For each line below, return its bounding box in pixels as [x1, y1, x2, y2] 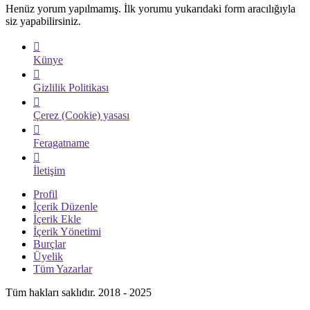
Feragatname [33, 136, 89, 149]
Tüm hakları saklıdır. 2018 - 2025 [6, 286, 152, 298]
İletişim [33, 164, 65, 176]
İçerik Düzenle [33, 200, 98, 212]
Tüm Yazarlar [33, 262, 92, 275]
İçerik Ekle [33, 212, 81, 225]
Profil [33, 188, 57, 200]
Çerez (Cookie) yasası [33, 109, 129, 121]
